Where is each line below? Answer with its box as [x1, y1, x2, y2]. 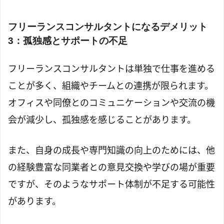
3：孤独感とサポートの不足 [8, 35, 127, 46]
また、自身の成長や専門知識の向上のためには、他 [8, 143, 215, 156]
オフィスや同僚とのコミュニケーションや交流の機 [8, 96, 215, 108]
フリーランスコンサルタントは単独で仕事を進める [8, 62, 215, 74]
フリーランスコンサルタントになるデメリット [8, 21, 207, 32]
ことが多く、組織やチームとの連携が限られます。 [8, 79, 213, 91]
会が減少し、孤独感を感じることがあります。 [8, 113, 196, 125]
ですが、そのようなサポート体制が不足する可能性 [8, 177, 215, 190]
